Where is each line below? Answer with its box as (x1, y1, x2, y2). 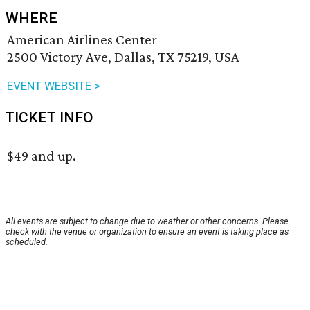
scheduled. (6, 237, 48, 248)
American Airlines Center (7, 31, 157, 48)
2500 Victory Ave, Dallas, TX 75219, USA (7, 48, 239, 66)
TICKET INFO (6, 109, 93, 127)
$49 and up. (7, 147, 76, 165)
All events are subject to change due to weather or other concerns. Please (6, 216, 289, 227)
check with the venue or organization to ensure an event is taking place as (6, 226, 289, 237)
